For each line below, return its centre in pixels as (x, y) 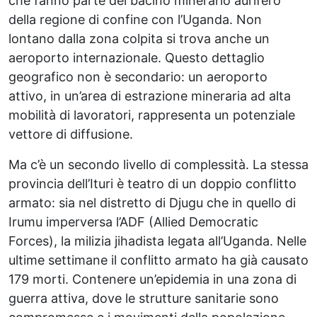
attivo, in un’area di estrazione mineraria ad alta (150, 96)
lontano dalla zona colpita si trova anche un (139, 39)
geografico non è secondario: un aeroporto (138, 77)
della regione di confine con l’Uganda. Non (135, 20)
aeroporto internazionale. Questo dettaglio (137, 58)
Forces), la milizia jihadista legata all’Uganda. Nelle (157, 241)
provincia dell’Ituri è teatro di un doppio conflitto (152, 184)
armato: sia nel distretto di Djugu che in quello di (152, 203)
